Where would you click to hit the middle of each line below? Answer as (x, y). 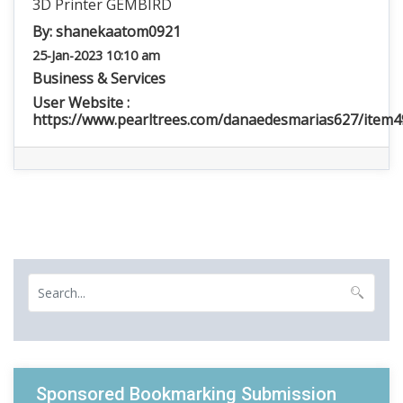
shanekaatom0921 (118, 31)
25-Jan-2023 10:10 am (96, 55)
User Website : (81, 103)
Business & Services (99, 78)
